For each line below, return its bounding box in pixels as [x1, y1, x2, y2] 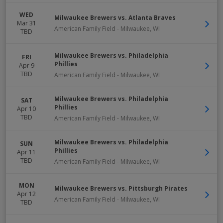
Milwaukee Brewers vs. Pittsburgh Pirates [54, 184, 188, 193]
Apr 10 [17, 104, 36, 113]
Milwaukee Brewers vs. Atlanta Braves [54, 13, 176, 22]
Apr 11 [17, 147, 36, 156]
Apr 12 [17, 190, 36, 198]
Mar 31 [16, 19, 36, 27]
